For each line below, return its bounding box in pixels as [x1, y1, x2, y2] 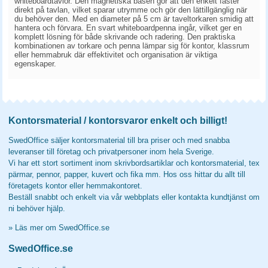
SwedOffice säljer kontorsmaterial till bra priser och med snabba [8, 136, 230, 145]
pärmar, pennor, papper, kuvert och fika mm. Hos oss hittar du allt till [8, 170, 245, 179]
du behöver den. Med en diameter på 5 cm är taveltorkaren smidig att [14, 14, 254, 23]
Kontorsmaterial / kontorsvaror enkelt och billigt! [8, 115, 227, 126]
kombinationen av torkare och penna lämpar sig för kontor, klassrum [14, 41, 249, 50]
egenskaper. [14, 59, 56, 68]
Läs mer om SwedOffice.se [15, 223, 109, 232]
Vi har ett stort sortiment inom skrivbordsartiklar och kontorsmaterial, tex [8, 159, 260, 167]
